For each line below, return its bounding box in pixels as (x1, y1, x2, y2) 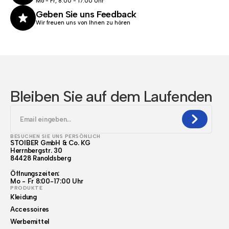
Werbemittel (10, 218, 50, 225)
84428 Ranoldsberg (10, 154, 71, 162)
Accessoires (10, 205, 50, 213)
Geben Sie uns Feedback (36, 9, 137, 20)
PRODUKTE (10, 185, 42, 191)
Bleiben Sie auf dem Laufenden (10, 87, 212, 106)
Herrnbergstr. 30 (10, 147, 62, 154)
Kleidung (10, 193, 37, 201)
